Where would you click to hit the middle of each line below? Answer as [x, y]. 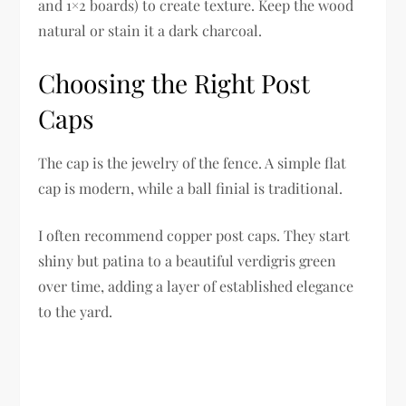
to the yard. [76, 312]
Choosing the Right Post [174, 83]
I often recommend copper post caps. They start [194, 236]
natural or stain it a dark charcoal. [150, 31]
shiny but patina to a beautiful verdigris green [188, 261]
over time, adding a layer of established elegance [196, 286]
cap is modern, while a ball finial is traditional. [191, 188]
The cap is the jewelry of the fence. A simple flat [193, 163]
